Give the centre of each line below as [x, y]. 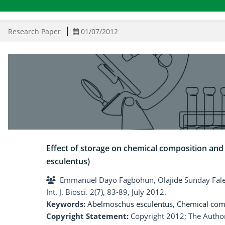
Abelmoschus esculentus [130, 204]
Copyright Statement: [87, 216]
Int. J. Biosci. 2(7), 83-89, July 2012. [106, 192]
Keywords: [67, 204]
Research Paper [34, 31]
